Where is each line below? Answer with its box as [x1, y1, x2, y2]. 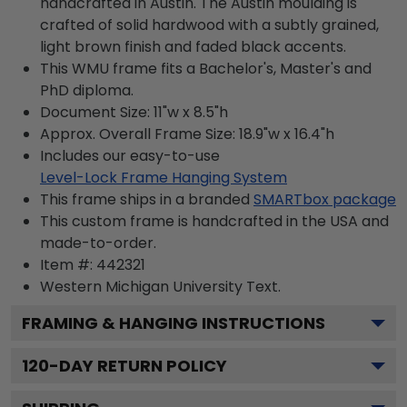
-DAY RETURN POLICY [49, 354, 227, 377]
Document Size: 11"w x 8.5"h [40, 102, 228, 123]
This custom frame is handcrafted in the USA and [40, 211, 389, 232]
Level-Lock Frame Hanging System [40, 167, 287, 188]
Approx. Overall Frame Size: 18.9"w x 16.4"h [40, 124, 334, 144]
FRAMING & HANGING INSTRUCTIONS [22, 312, 325, 334]
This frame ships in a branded [40, 189, 250, 210]
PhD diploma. [40, 80, 134, 101]
